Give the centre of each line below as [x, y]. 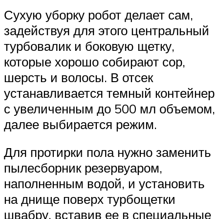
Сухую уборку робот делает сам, [99, 14]
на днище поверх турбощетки [90, 199]
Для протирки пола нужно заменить [108, 152]
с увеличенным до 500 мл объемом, [109, 108]
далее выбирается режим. [80, 124]
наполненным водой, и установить [104, 184]
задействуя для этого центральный [107, 30]
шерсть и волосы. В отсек [78, 77]
